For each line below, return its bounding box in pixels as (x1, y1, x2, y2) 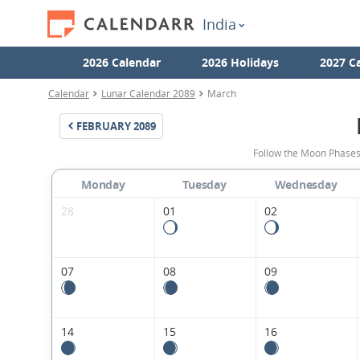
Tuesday (182, 177, 227, 193)
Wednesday (274, 177, 337, 193)
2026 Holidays (201, 55, 279, 70)
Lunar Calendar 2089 (101, 87, 195, 100)
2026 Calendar (82, 55, 161, 70)
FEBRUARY (76, 119, 131, 133)
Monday (81, 177, 125, 193)
